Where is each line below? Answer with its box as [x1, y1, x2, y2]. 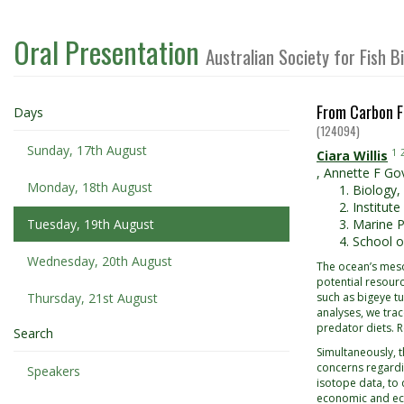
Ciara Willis [317, 147, 388, 164]
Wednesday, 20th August [27, 252, 172, 270]
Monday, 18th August [27, 179, 152, 196]
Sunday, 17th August [27, 142, 147, 159]
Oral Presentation [14, 31, 206, 73]
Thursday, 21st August [27, 289, 158, 307]
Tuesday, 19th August [27, 216, 154, 233]
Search [14, 325, 53, 342]
